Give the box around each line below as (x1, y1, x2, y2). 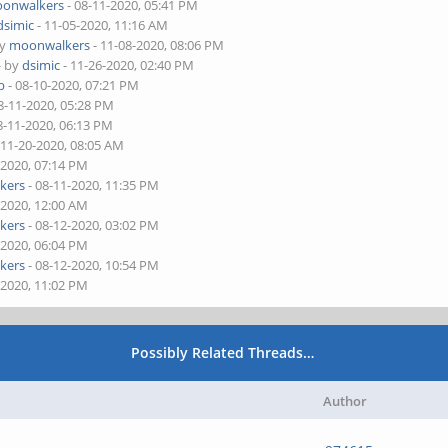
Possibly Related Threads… (131, 343, 315, 362)
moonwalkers (9, 36, 91, 54)
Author (322, 392, 367, 410)
